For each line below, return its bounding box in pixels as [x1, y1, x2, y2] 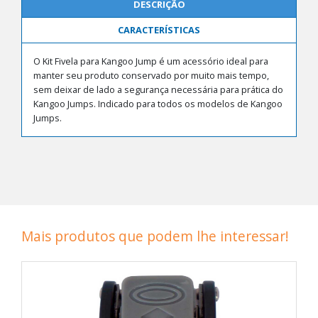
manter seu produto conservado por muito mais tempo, [33, 69, 269, 82]
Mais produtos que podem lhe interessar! [21, 226, 289, 246]
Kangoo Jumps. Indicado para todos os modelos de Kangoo [33, 97, 283, 110]
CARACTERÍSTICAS [118, 23, 200, 36]
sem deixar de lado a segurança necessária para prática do [33, 83, 283, 96]
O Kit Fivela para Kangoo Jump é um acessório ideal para [33, 55, 268, 67]
